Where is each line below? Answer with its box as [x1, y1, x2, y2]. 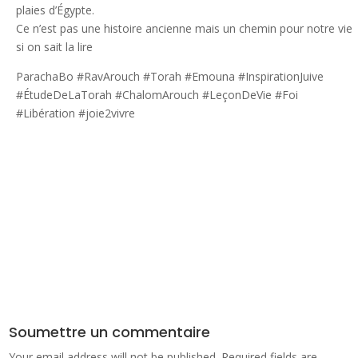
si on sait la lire [15, 39, 93, 54]
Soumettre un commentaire [9, 322, 211, 342]
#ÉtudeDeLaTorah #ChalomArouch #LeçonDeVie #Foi [15, 87, 298, 102]
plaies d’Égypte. [15, 2, 94, 18]
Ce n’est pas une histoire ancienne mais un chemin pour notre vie [15, 21, 352, 36]
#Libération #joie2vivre [15, 105, 135, 121]
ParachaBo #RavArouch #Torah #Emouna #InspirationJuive [15, 69, 324, 84]
